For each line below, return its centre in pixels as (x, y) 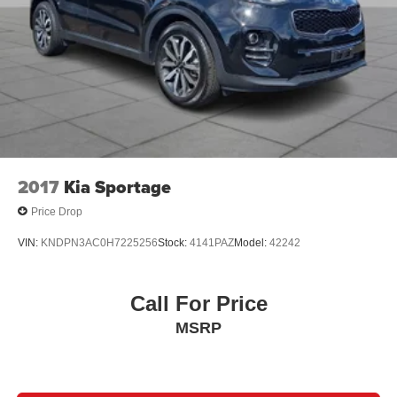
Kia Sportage (117, 187)
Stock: (174, 242)
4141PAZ (212, 242)
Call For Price (198, 304)
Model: (252, 242)
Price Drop (57, 211)
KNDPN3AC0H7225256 (99, 242)
